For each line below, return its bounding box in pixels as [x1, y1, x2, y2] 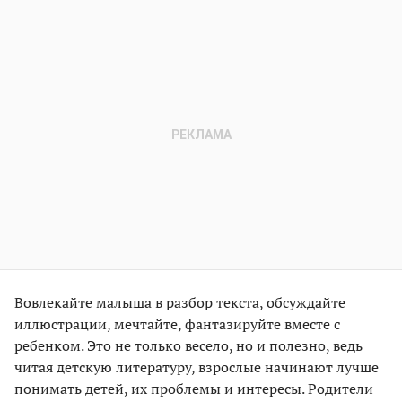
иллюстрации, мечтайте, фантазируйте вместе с [14, 313, 340, 334]
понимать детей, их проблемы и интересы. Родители [14, 378, 373, 398]
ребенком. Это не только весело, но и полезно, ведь [14, 335, 363, 355]
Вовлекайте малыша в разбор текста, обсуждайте [14, 292, 345, 312]
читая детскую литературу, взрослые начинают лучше [14, 356, 379, 377]
